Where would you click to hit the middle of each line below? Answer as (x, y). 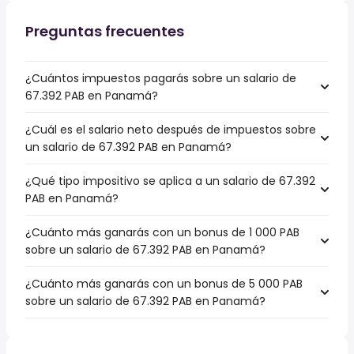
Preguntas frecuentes (105, 31)
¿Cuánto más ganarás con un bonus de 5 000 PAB (164, 284)
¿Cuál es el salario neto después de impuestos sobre (171, 130)
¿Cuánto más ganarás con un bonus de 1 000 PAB (162, 232)
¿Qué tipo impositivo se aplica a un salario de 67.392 (170, 181)
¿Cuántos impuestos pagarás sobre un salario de (161, 78)
